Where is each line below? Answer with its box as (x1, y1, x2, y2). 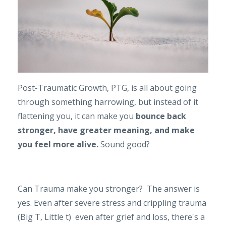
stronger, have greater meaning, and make (18, 124, 195, 136)
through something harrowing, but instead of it (18, 96, 198, 107)
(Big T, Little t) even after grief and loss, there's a (18, 211, 205, 222)
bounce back (136, 110, 186, 122)
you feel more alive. (18, 138, 98, 150)
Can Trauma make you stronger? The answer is (18, 183, 200, 194)
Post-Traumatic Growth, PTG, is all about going (18, 82, 197, 93)
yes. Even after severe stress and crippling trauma (18, 197, 206, 208)
